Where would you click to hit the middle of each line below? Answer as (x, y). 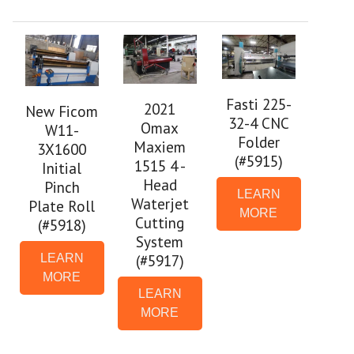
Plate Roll (62, 205)
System (160, 241)
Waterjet (160, 203)
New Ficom (62, 111)
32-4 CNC (258, 122)
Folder (258, 141)
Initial (62, 168)
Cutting (160, 222)
